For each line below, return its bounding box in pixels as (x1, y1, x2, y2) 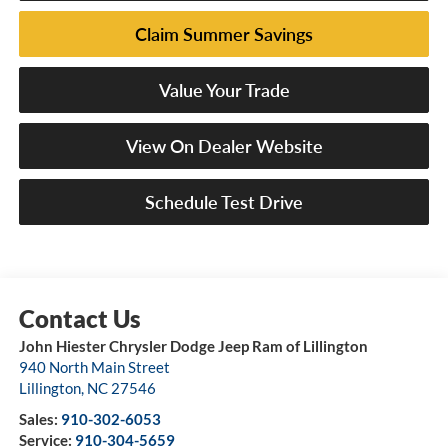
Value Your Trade (158, 79, 290, 102)
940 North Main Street (18, 358, 170, 377)
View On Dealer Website (125, 135, 323, 158)
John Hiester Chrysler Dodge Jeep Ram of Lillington (18, 337, 368, 356)
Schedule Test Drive (145, 191, 303, 214)
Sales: (18, 410, 61, 429)
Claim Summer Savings (135, 23, 313, 46)
